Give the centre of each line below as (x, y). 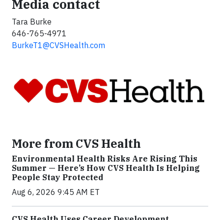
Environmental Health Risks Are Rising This (105, 159)
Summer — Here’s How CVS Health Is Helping (106, 168)
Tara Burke (32, 22)
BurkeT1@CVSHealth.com (58, 45)
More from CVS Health (76, 144)
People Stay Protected (57, 178)
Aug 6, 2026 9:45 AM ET (56, 192)
